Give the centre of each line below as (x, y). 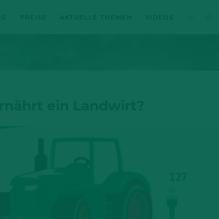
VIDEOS (160, 17)
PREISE (33, 17)
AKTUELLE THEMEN (96, 17)
